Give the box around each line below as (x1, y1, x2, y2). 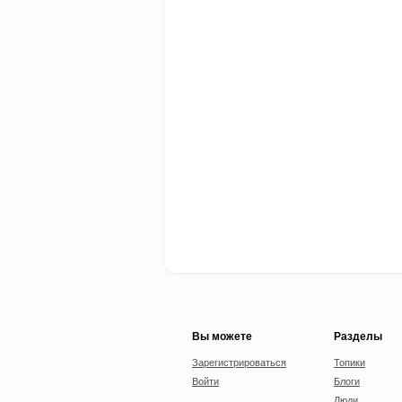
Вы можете (192, 328, 252, 344)
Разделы (334, 328, 382, 344)
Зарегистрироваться (192, 354, 286, 369)
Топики (334, 354, 365, 369)
